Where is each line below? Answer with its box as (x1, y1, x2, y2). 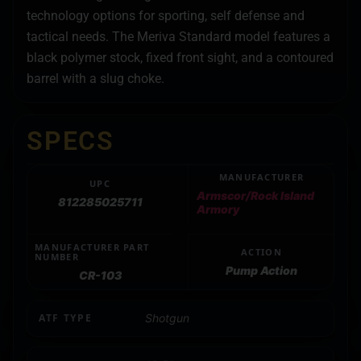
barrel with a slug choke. (27, 70, 164, 86)
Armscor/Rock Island (197, 188, 314, 202)
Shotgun (145, 310, 189, 325)
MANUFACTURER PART (35, 240, 150, 253)
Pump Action (226, 263, 297, 277)
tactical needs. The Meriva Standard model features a (27, 28, 330, 44)
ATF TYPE (39, 310, 93, 325)
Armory (197, 201, 239, 216)
